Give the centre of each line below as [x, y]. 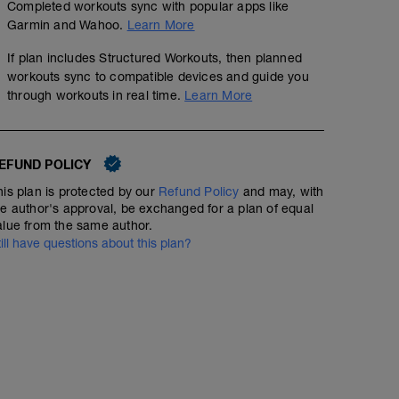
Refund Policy [199, 192]
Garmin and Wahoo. [67, 25]
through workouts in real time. [96, 96]
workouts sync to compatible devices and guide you [158, 77]
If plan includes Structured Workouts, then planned [155, 58]
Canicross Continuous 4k [136, 92]
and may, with [281, 192]
